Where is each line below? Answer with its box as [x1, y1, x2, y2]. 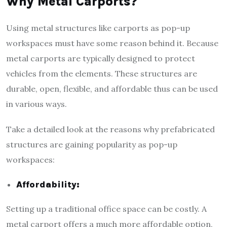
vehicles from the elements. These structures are [6, 68, 197, 79]
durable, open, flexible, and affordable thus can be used [6, 83, 218, 94]
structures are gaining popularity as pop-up [6, 139, 177, 149]
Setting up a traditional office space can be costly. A [6, 203, 207, 214]
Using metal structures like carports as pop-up [6, 22, 190, 33]
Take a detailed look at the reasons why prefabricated [6, 124, 215, 134]
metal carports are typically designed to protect [6, 53, 195, 63]
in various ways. [6, 98, 67, 109]
